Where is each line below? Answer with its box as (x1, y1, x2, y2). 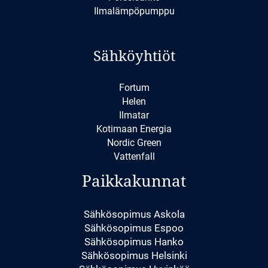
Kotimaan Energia (96, 123, 172, 135)
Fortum (118, 82, 150, 94)
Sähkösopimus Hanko (84, 235, 184, 248)
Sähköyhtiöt (93, 46, 175, 66)
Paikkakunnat (82, 170, 186, 191)
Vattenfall (113, 151, 155, 163)
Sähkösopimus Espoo (84, 221, 184, 234)
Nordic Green (106, 137, 162, 149)
